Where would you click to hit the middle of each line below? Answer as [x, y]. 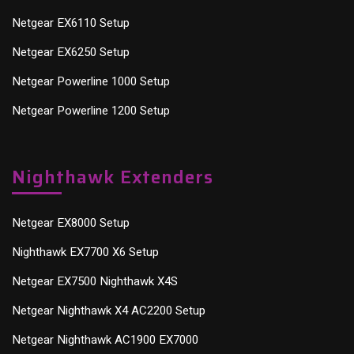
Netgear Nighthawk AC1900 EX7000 [105, 339]
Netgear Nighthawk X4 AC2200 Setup [109, 310]
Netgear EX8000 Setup [71, 222]
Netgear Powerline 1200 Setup [91, 110]
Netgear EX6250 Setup [71, 52]
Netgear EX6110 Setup [71, 23]
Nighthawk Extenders [113, 177]
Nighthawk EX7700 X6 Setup [85, 252]
